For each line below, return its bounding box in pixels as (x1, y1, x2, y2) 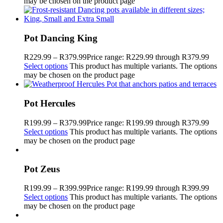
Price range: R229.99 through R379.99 (87, 53, 209, 62)
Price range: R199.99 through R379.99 (87, 118, 209, 127)
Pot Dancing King (24, 32, 98, 43)
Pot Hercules (24, 98, 75, 109)
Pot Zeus (24, 163, 60, 174)
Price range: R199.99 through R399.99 (87, 184, 209, 193)
